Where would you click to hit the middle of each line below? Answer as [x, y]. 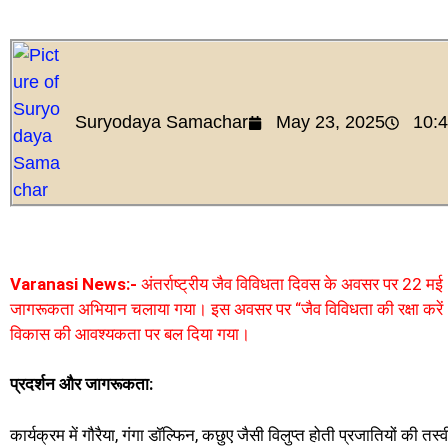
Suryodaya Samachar [161, 122]
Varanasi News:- [73, 283]
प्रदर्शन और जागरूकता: [81, 384]
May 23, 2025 [330, 122]
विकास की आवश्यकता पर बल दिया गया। [130, 333]
